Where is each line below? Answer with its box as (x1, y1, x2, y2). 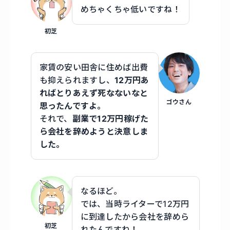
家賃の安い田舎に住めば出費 (39, 62, 148, 73)
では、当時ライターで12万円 (80, 199, 189, 209)
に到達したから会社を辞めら (80, 212, 189, 222)
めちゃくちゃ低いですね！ (80, 4, 181, 15)
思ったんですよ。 (39, 101, 106, 111)
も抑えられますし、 (39, 75, 115, 86)
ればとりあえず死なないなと (39, 88, 148, 99)
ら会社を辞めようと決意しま (39, 126, 148, 137)
